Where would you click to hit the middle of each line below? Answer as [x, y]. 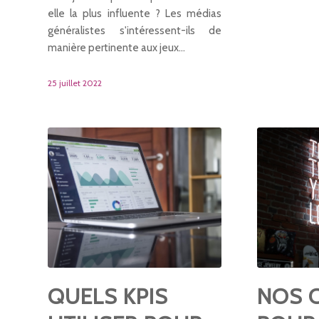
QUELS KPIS [108, 297]
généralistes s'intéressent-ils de [135, 30]
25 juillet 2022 [75, 83]
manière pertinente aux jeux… [116, 47]
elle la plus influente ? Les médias [135, 13]
